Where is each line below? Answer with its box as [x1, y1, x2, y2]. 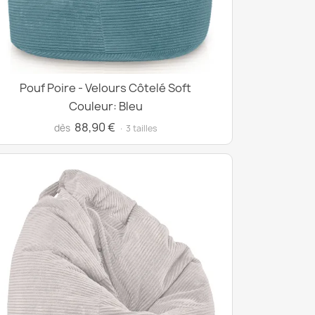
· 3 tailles [118, 122, 157, 134]
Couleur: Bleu [68, 98, 143, 114]
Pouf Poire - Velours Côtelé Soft [20, 80, 191, 96]
